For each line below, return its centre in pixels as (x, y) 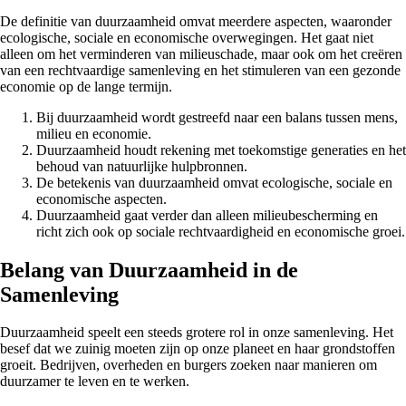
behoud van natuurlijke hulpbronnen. (142, 166)
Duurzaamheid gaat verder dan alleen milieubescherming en (207, 215)
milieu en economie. (94, 133)
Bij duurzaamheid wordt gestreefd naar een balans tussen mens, (217, 117)
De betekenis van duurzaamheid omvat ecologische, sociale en (214, 182)
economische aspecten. (101, 198)
